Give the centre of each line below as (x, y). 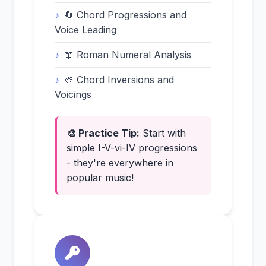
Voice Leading (85, 30)
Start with (163, 133)
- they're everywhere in (120, 163)
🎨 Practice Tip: (103, 133)
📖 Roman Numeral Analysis (128, 55)
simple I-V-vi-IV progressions (132, 148)
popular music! (100, 178)
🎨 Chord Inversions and (119, 80)
